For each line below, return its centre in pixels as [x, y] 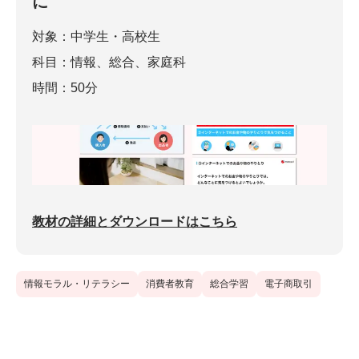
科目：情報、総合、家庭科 [109, 62]
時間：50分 [65, 87]
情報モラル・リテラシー [77, 283]
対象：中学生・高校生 [96, 36]
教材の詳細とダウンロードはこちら [135, 221]
